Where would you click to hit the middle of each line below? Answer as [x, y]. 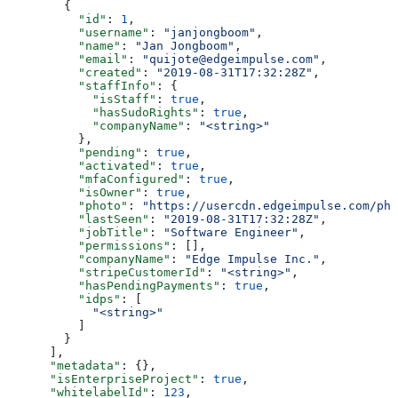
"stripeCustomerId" [107, 272]
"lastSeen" [78, 219]
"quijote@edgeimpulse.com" [231, 59]
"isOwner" [75, 192]
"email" [68, 59]
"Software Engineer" [231, 232]
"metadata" [64, 365]
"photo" [68, 205]
